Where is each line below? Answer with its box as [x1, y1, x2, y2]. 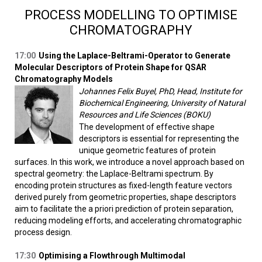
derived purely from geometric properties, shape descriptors [15, 192, 236, 202]
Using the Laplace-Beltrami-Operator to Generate [39, 51, 230, 61]
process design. [15, 227, 72, 237]
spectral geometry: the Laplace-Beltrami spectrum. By [15, 169, 213, 179]
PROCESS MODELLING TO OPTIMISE [25, 8, 237, 23]
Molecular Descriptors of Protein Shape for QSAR [15, 63, 206, 73]
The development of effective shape [79, 122, 215, 132]
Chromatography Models [15, 74, 113, 84]
